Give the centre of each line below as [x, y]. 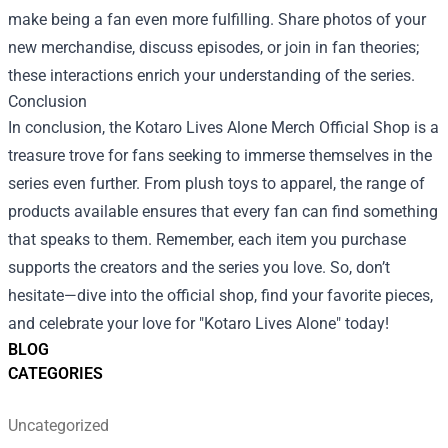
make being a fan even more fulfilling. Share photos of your [217, 19]
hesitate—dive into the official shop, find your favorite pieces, [220, 295]
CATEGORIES [55, 373]
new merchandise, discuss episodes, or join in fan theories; [213, 47]
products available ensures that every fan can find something [223, 211]
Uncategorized [58, 425]
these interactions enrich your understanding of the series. [211, 75]
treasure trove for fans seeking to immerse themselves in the [220, 155]
